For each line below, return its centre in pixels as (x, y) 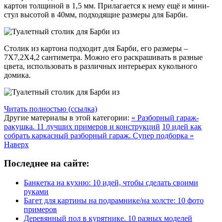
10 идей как (182, 126)
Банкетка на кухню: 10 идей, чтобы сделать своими (111, 183)
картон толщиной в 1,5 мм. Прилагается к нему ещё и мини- (107, 5)
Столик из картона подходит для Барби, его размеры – (96, 48)
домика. (17, 75)
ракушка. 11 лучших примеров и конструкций (82, 126)
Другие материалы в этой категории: (67, 117)
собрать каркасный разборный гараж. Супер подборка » (99, 135)
